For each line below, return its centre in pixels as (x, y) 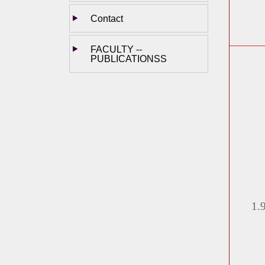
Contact (107, 19)
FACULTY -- (116, 49)
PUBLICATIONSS (129, 59)
